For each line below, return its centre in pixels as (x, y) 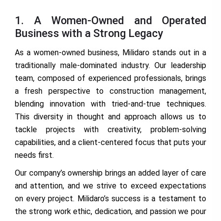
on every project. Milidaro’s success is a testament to (110, 199)
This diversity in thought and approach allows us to (110, 117)
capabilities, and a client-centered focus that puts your (110, 143)
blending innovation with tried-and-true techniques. (110, 104)
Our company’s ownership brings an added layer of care (110, 173)
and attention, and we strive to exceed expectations (110, 186)
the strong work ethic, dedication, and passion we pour (110, 212)
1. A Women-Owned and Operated (110, 21)
